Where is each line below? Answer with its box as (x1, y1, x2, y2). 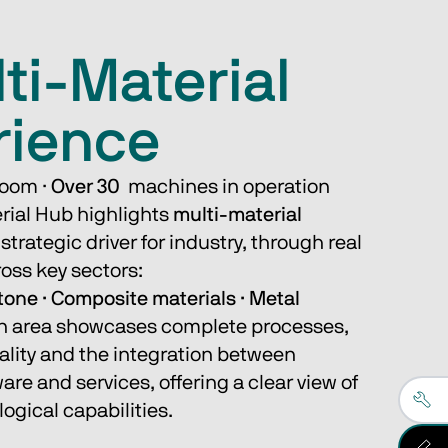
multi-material (173, 205, 302, 225)
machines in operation (120, 177, 334, 197)
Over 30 (51, 177, 120, 197)
